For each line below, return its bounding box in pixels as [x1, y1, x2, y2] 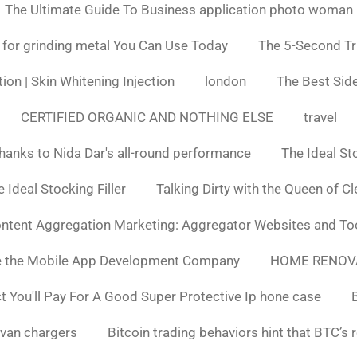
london [204, 73, 246, 89]
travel [303, 108, 337, 125]
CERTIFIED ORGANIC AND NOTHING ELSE [20, 108, 273, 125]
